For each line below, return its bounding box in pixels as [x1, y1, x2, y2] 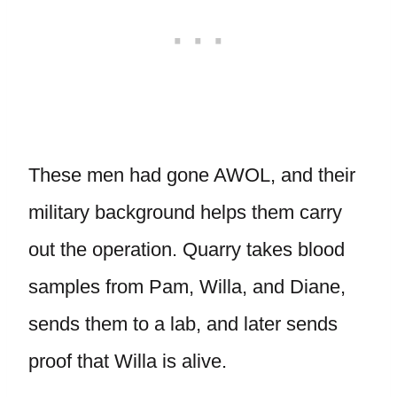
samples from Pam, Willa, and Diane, [28, 276, 346, 298]
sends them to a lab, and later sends [28, 313, 338, 335]
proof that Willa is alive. [28, 350, 227, 372]
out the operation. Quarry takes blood [28, 238, 345, 261]
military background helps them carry [28, 201, 342, 223]
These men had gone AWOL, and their [28, 164, 355, 186]
